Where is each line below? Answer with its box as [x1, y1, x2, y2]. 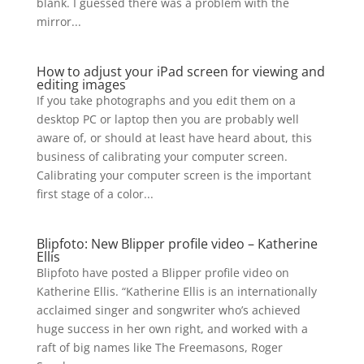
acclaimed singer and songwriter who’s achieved [36, 302, 301, 318]
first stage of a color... [36, 186, 154, 201]
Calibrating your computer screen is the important [36, 167, 311, 183]
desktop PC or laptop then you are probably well [36, 111, 299, 127]
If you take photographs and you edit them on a [36, 93, 296, 108]
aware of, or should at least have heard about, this [36, 130, 312, 145]
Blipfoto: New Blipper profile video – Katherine [36, 235, 318, 253]
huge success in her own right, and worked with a [36, 321, 308, 336]
